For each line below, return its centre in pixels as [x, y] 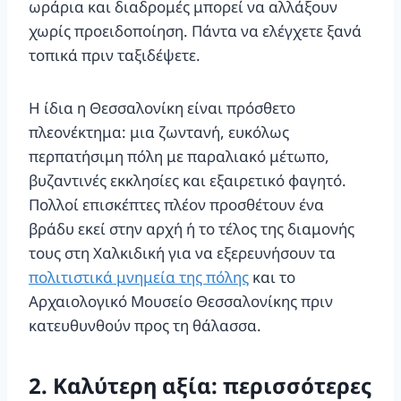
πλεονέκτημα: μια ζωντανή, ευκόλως [159, 132]
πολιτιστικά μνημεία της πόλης [139, 277]
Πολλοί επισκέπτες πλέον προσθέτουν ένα [176, 204]
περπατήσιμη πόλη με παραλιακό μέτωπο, [179, 156]
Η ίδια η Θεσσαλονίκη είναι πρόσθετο [162, 107]
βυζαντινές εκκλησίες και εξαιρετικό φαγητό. [188, 180]
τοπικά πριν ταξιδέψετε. [115, 55]
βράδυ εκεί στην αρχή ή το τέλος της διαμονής [192, 228]
